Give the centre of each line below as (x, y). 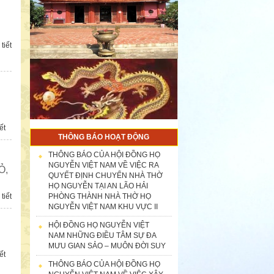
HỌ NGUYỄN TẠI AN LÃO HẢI (98, 186)
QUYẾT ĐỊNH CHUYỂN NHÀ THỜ (105, 175)
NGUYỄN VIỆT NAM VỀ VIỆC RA (103, 165)
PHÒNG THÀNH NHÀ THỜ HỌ (99, 196)
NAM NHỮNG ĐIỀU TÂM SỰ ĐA (102, 235)
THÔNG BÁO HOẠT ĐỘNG (104, 137)
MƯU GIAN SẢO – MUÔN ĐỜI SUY (107, 246)
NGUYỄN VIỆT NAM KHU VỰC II (103, 206)
